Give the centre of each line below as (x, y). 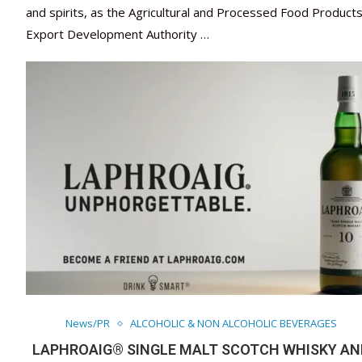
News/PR (87, 324)
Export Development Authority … (118, 34)
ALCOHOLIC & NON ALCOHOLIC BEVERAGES (233, 324)
